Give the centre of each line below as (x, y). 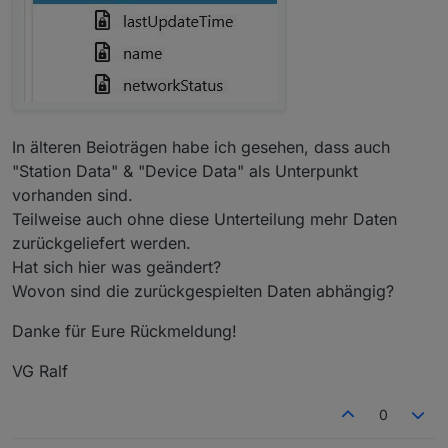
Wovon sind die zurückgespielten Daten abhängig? (203, 290)
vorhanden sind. (72, 194)
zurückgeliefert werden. (101, 242)
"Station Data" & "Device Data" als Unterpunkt (185, 170)
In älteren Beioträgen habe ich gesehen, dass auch (201, 146)
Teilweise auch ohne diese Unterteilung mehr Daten (204, 218)
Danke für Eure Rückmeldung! (124, 330)
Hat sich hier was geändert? (116, 266)
